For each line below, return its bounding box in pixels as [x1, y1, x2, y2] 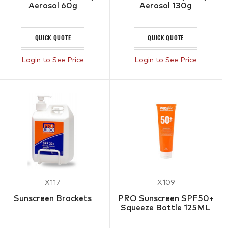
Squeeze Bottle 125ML [121, 203, 211, 212]
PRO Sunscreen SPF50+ [118, 194, 214, 203]
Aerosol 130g [139, 1, 192, 10]
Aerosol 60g [28, 1, 77, 10]
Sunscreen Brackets [14, 194, 92, 203]
